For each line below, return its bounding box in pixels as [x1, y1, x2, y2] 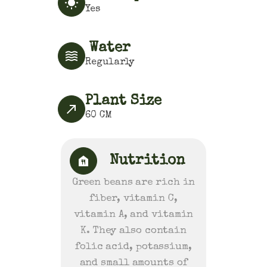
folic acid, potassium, [75, 242, 192, 252]
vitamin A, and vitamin [73, 210, 194, 220]
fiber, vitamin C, [89, 194, 178, 204]
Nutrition [110, 154, 185, 168]
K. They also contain [80, 226, 187, 236]
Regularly [85, 58, 135, 67]
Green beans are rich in [72, 178, 195, 188]
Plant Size [85, 94, 162, 108]
